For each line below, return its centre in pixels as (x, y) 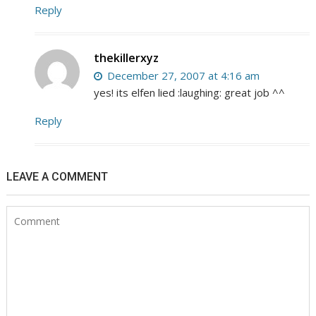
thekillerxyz (127, 57)
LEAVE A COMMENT (57, 176)
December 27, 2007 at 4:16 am (182, 75)
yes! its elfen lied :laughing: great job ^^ (190, 92)
